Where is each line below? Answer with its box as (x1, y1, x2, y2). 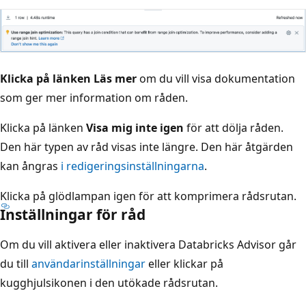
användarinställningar (31, 255, 145, 271)
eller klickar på (145, 255, 223, 271)
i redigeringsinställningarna (61, 158, 204, 173)
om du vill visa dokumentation (137, 70, 295, 86)
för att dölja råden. (184, 120, 283, 135)
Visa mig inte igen (86, 120, 184, 135)
